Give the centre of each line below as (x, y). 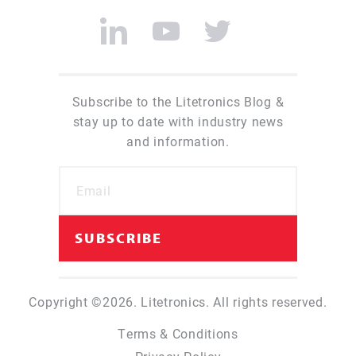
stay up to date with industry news (178, 122)
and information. (178, 141)
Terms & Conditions (178, 333)
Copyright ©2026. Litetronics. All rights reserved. (178, 302)
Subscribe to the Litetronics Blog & (178, 102)
